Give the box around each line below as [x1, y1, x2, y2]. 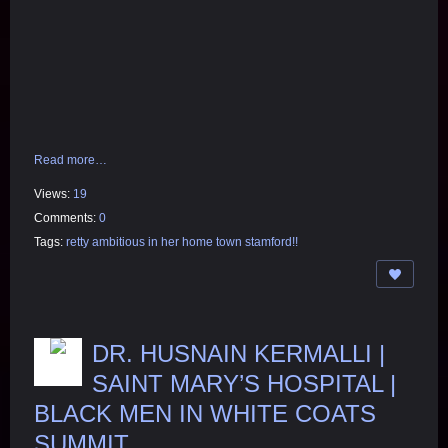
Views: [34, 187, 73, 202]
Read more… [34, 153, 107, 168]
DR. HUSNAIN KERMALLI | [92, 340, 385, 368]
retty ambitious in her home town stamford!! [66, 235, 298, 250]
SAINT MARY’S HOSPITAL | [92, 370, 396, 398]
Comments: [34, 211, 99, 226]
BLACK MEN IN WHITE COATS [34, 400, 376, 428]
